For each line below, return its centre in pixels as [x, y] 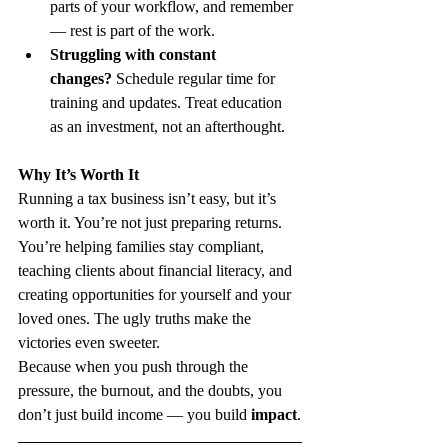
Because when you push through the [135, 366]
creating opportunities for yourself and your [156, 294]
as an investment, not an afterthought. [167, 126]
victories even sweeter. [89, 342]
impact [274, 414]
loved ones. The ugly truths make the [136, 318]
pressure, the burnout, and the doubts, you [152, 390]
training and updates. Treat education [168, 102]
